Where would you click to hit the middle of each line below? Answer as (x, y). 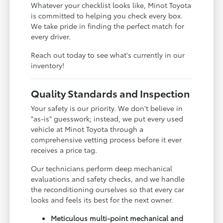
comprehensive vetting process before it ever (107, 139)
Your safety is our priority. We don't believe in (107, 108)
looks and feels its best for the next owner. (102, 199)
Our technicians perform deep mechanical (102, 168)
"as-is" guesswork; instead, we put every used (107, 118)
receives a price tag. (64, 150)
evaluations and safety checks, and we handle (108, 178)
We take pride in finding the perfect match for (108, 26)
